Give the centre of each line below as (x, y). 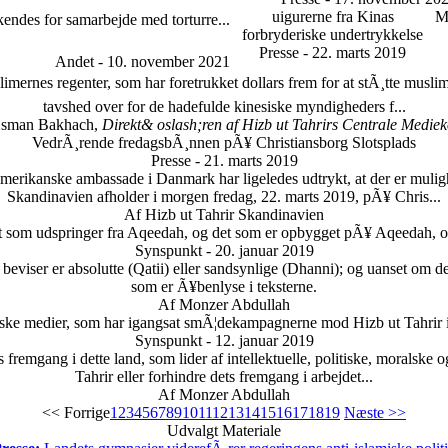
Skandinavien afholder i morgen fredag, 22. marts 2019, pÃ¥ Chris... (224, 196)
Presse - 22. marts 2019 (332, 52)
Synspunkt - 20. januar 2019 (224, 250)
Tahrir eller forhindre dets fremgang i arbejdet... (224, 376)
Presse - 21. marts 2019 (224, 160)
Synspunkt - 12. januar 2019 (224, 340)
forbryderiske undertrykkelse (332, 34)
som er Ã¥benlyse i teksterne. (224, 286)
